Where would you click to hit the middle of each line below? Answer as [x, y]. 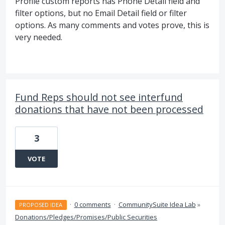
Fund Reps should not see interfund [99, 97]
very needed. [39, 37]
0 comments [92, 205]
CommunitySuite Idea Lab [157, 205]
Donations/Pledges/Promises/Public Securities [86, 217]
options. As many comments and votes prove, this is [112, 25]
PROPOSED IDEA [41, 205]
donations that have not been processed [109, 109]
